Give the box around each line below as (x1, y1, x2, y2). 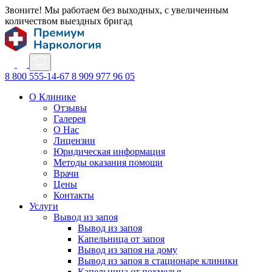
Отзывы (53, 103, 87, 113)
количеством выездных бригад (5, 16, 132, 26)
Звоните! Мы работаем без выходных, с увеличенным (5, 5, 228, 15)
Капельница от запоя (78, 234, 165, 244)
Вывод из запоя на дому (78, 245, 177, 255)
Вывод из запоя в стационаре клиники (78, 256, 238, 266)
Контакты (53, 190, 94, 200)
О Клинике (29, 92, 76, 102)
